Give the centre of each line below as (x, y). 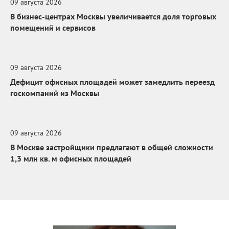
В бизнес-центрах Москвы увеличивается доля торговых (113, 16)
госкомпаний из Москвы (55, 93)
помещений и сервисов (53, 28)
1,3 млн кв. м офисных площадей (71, 158)
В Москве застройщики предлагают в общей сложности (112, 147)
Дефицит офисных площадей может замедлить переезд (112, 82)
